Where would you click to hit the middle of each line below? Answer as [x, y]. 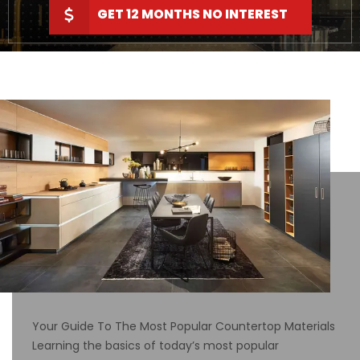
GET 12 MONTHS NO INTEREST [192, 14]
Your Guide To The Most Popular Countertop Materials [184, 327]
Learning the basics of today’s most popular [155, 346]
